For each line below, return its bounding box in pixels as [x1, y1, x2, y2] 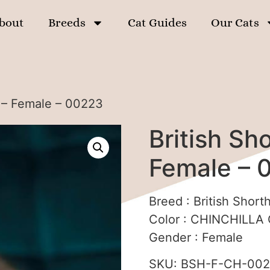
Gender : [148, 230, 202, 245]
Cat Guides [128, 16, 187, 30]
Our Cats [211, 16, 260, 30]
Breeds [48, 16, 86, 30]
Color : [148, 212, 190, 227]
